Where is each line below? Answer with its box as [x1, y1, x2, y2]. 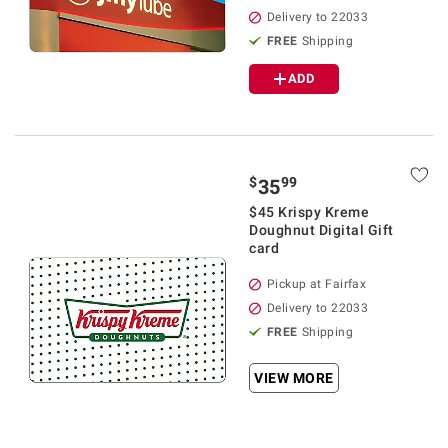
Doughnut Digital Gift [249, 222, 394, 238]
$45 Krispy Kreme [249, 204, 369, 220]
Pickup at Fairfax [267, 277, 367, 291]
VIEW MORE [254, 370, 334, 386]
